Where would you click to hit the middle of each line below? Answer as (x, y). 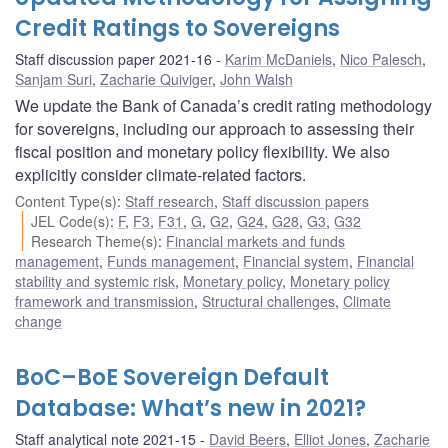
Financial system (296, 260)
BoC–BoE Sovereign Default (172, 377)
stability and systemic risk (95, 280)
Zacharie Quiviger (156, 78)
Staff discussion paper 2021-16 (113, 58)
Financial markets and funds (256, 240)
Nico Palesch (381, 58)
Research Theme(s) (95, 240)
